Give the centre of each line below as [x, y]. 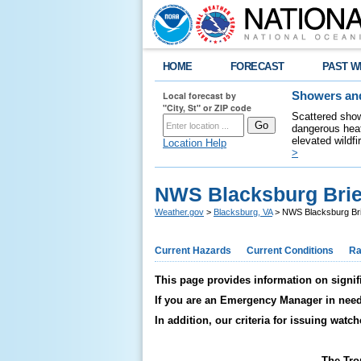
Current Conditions [290, 251]
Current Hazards [193, 251]
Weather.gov [179, 212]
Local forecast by [199, 95]
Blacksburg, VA [243, 212]
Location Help [195, 143]
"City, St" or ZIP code [207, 108]
